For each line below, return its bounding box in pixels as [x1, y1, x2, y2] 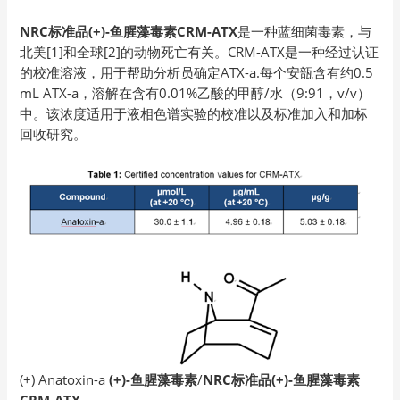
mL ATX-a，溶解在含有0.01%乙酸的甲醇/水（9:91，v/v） [20, 84, 371, 103]
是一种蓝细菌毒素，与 [237, 22, 372, 41]
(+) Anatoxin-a [20, 371, 110, 389]
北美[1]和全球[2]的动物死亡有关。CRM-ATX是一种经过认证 [20, 43, 379, 62]
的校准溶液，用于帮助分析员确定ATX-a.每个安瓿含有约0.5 [20, 63, 374, 82]
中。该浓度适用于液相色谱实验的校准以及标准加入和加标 [20, 104, 369, 123]
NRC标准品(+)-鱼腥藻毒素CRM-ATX [20, 22, 238, 41]
